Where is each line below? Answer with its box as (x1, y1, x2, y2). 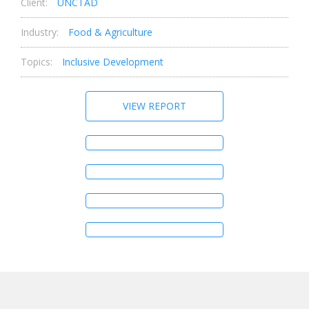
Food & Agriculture (68, 26, 152, 39)
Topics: (21, 55, 52, 69)
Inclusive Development (62, 55, 163, 69)
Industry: (21, 26, 59, 39)
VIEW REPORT (123, 99, 186, 113)
